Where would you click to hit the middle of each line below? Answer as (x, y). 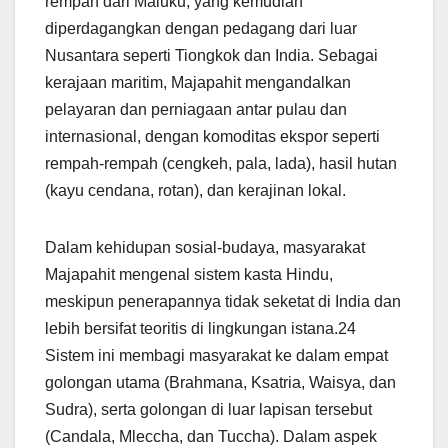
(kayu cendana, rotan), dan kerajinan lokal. (195, 191)
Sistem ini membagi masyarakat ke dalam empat (216, 356)
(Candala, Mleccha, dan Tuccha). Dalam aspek (211, 437)
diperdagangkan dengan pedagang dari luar (201, 29)
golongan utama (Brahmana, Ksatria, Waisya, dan (220, 383)
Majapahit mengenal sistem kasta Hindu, (189, 275)
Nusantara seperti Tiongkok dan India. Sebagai (211, 56)
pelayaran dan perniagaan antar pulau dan (196, 110)
